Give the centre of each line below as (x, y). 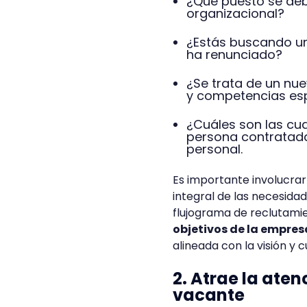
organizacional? (235, 13)
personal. (214, 149)
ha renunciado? (234, 54)
